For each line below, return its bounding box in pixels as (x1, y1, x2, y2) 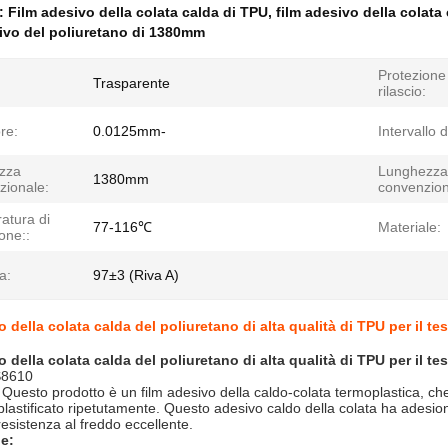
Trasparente (93, 75, 170, 91)
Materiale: (378, 219, 441, 235)
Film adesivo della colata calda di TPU (8, 4, 268, 20)
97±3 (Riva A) (93, 267, 179, 283)
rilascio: (378, 83, 426, 99)
